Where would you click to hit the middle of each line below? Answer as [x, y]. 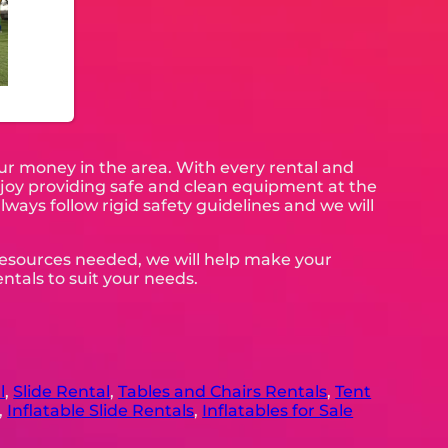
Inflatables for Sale [278, 411]
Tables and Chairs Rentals [223, 392]
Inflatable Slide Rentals [101, 411]
